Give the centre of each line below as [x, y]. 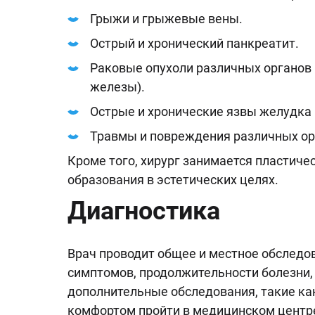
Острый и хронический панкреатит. [194, 43]
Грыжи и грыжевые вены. [166, 19]
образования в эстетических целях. [173, 180]
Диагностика [144, 211]
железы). [117, 87]
